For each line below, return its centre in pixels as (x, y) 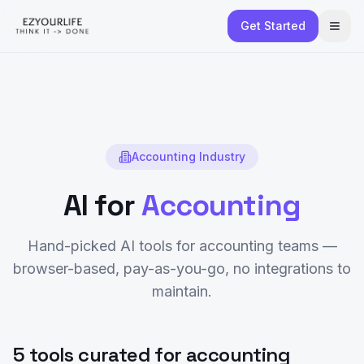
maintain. (182, 291)
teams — (305, 246)
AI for (102, 206)
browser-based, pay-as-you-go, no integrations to (182, 269)
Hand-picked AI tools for (113, 246)
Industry (221, 156)
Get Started (273, 26)
